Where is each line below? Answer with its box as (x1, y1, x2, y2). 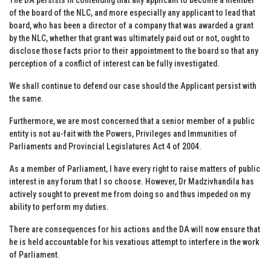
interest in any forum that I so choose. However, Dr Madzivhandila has (9, 176, 254, 186)
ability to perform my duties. (9, 201, 109, 212)
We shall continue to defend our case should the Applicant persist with (9, 80, 256, 91)
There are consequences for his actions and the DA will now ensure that (9, 224, 260, 234)
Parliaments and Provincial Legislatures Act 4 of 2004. (9, 141, 201, 151)
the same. (9, 93, 44, 103)
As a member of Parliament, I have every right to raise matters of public (9, 163, 260, 174)
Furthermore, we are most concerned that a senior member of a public (9, 116, 255, 126)
